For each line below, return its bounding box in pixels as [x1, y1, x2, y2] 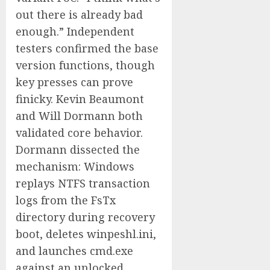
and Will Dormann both [16, 108, 143, 123]
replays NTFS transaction [16, 176, 150, 190]
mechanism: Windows [16, 159, 134, 174]
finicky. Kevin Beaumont [16, 92, 144, 106]
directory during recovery [16, 210, 155, 224]
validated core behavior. [16, 125, 143, 140]
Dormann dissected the [16, 142, 140, 157]
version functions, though [16, 58, 155, 72]
